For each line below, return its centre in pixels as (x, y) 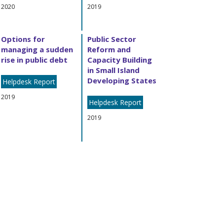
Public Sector (111, 39)
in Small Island (113, 70)
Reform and (109, 49)
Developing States (122, 80)
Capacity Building (119, 59)
